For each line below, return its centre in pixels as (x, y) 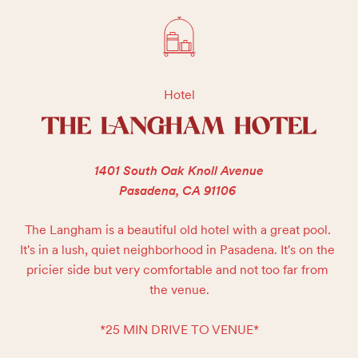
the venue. (179, 290)
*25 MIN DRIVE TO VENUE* (179, 330)
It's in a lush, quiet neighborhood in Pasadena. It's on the (177, 250)
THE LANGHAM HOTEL (179, 127)
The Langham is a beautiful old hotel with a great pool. (177, 230)
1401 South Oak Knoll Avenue (179, 171)
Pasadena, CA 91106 (177, 191)
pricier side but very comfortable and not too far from (177, 270)
